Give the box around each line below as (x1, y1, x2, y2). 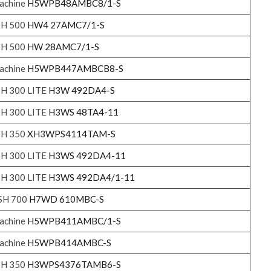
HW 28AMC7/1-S (27, 41, 99, 52)
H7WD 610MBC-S (28, 193, 104, 204)
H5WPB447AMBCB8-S (27, 62, 123, 74)
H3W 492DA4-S (48, 84, 115, 96)
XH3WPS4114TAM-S (27, 128, 116, 139)
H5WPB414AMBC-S (27, 237, 111, 248)
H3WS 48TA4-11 (48, 106, 119, 117)
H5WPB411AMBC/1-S (27, 215, 121, 226)
